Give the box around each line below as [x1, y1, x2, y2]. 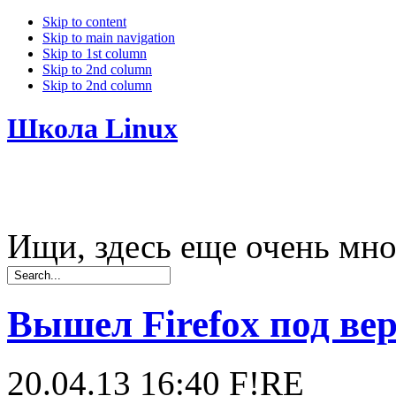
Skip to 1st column [42, 46, 147, 61]
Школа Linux [7, 112, 178, 145]
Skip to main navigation [42, 30, 175, 45]
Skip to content [42, 14, 126, 29]
